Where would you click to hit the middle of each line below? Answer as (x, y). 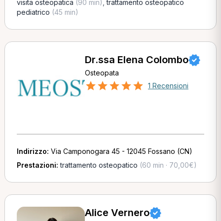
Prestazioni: (38, 165)
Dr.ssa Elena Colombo (136, 60)
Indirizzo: (34, 151)
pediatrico (33, 12)
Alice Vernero (117, 213)
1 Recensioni (168, 86)
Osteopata (102, 73)
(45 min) (64, 12)
